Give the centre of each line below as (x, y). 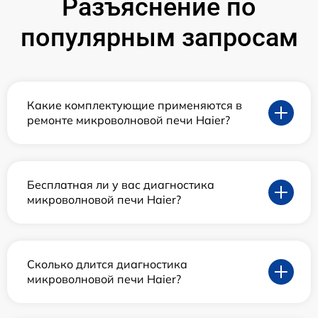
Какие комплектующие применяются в (135, 105)
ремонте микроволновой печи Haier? (128, 120)
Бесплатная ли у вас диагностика (121, 184)
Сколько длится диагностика (107, 264)
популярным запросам (159, 37)
